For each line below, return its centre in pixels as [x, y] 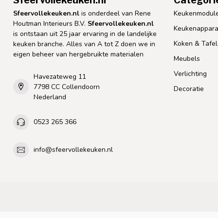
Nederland [50, 97]
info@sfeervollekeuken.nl [73, 150]
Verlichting [190, 73]
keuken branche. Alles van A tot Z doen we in [84, 44]
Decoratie [189, 89]
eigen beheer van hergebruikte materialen [78, 54]
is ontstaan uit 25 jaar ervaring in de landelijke [85, 34]
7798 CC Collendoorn [67, 87]
